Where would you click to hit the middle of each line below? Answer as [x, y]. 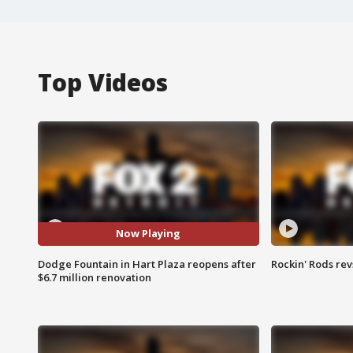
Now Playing [149, 234]
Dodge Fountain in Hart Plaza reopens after [147, 264]
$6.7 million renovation [95, 277]
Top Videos [103, 82]
